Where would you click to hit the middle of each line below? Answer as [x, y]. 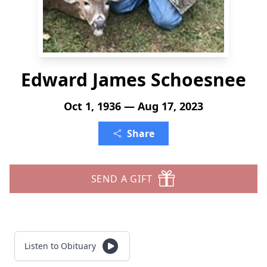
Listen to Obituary [60, 246]
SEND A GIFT [122, 179]
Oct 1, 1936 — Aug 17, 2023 [133, 106]
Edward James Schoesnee [133, 80]
